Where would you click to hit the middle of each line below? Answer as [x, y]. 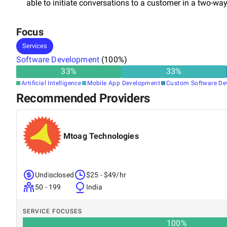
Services [35, 46]
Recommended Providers [83, 98]
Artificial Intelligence [51, 83]
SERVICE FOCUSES [52, 211]
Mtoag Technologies [101, 136]
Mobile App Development [124, 83]
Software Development [58, 59]
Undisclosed [54, 175]
